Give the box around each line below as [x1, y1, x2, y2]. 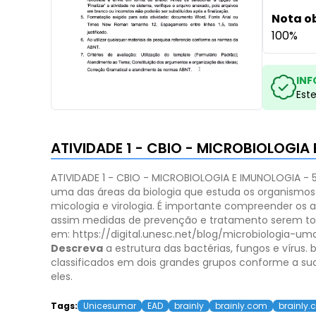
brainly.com [215, 300, 267, 312]
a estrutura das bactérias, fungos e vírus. [103, 241, 308, 255]
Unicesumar [83, 300, 136, 312]
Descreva [51, 241, 103, 255]
